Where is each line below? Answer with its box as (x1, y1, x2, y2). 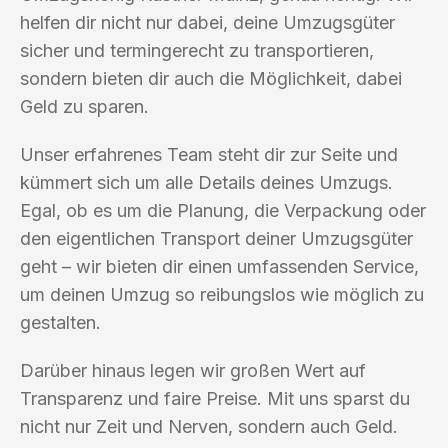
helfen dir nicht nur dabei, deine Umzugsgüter (20, 11, 395, 33)
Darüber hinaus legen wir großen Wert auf (20, 359, 366, 381)
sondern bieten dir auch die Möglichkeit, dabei (20, 67, 402, 89)
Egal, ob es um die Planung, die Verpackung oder (20, 199, 426, 221)
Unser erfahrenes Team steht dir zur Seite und (20, 143, 398, 165)
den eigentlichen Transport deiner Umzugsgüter (20, 227, 413, 249)
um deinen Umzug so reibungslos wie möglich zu (20, 283, 424, 305)
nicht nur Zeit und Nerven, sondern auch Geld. (20, 415, 398, 437)
